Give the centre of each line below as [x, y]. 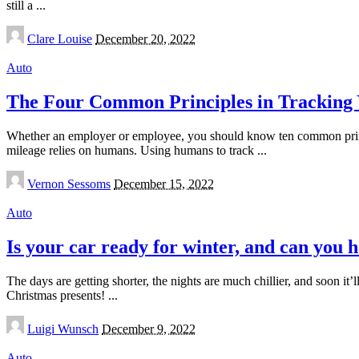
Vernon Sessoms [69, 184]
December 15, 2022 [164, 184]
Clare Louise [60, 38]
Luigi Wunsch [63, 329]
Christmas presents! [57, 295]
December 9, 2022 [149, 329]
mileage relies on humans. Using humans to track [132, 150]
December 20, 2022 [145, 38]
